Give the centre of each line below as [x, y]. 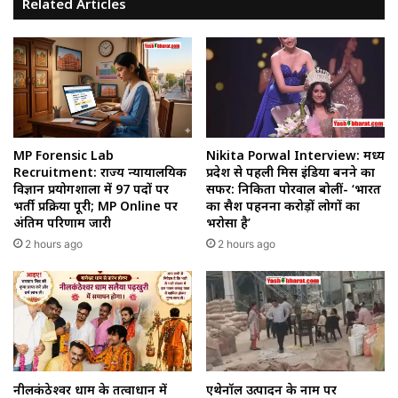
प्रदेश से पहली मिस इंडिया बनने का [291, 172]
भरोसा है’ [228, 223]
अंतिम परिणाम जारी [62, 223]
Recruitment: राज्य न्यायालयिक [100, 172]
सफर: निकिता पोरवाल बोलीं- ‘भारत [294, 189]
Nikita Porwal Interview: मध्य [295, 155]
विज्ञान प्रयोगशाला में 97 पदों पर [91, 189]
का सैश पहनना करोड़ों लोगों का [283, 206]
